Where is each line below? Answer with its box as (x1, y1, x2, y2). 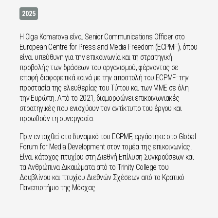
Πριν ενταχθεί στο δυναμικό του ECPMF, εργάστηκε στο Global (19, 132, 196, 141)
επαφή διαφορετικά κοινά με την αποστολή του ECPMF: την (19, 73, 189, 82)
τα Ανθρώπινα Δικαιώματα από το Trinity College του (19, 163, 168, 172)
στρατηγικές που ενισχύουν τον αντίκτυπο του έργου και (19, 104, 182, 113)
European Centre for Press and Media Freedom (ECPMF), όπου (19, 42, 198, 52)
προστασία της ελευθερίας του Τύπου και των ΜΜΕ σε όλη (19, 83, 189, 92)
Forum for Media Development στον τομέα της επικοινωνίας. (19, 142, 192, 151)
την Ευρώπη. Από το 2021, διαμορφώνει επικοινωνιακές (19, 93, 180, 103)
